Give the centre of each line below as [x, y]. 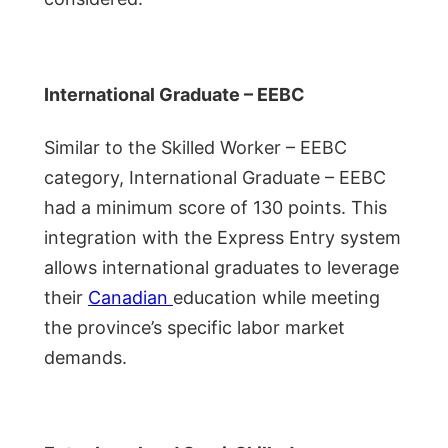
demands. [85, 358]
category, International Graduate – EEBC [215, 178]
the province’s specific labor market [194, 328]
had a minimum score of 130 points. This [215, 208]
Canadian [130, 298]
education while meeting [276, 298]
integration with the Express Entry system [222, 238]
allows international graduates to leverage [221, 268]
